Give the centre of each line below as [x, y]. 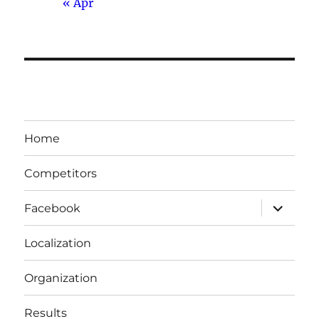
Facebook [53, 208]
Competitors [61, 173]
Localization [58, 243]
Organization [61, 278]
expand [284, 204]
